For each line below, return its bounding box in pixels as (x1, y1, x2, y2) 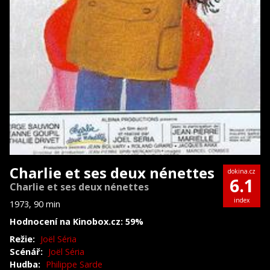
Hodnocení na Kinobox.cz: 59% (10, 215, 143, 227)
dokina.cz (228, 166, 256, 175)
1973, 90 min (10, 198, 60, 210)
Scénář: (10, 245, 43, 257)
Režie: (10, 233, 35, 245)
